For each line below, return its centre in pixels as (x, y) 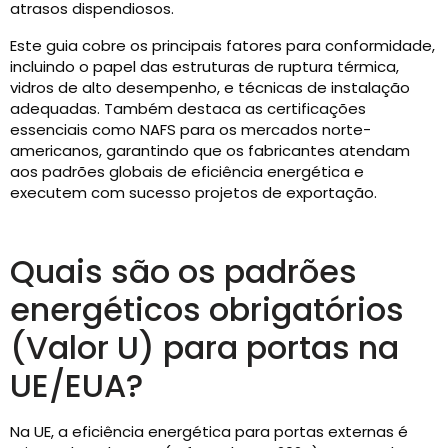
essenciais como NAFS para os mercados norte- (190, 129)
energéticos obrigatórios (207, 309)
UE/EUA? (76, 385)
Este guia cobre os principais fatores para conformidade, (222, 45)
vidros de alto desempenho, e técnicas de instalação (210, 87)
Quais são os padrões (183, 271)
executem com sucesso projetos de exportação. (193, 192)
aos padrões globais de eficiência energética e (187, 171)
